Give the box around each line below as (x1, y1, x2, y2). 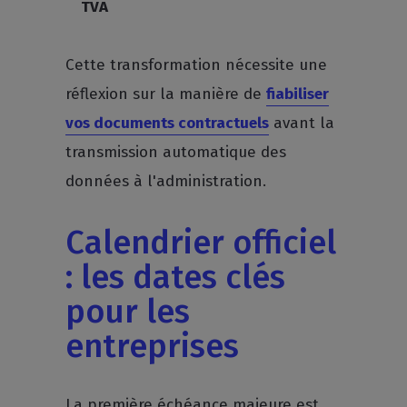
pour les (65, 292, 191, 332)
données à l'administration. (65, 172, 267, 191)
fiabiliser (266, 84, 330, 104)
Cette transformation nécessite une (65, 55, 328, 74)
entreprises (65, 326, 240, 366)
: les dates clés (65, 257, 286, 297)
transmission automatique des (65, 143, 287, 162)
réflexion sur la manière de (65, 84, 267, 104)
